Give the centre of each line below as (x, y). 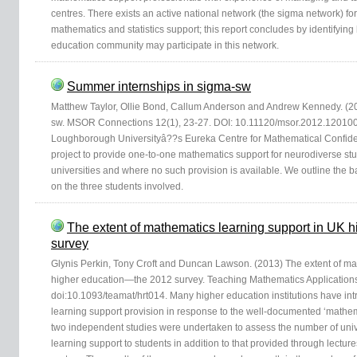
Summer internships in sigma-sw (159, 86)
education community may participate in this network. (165, 45)
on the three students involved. (117, 186)
